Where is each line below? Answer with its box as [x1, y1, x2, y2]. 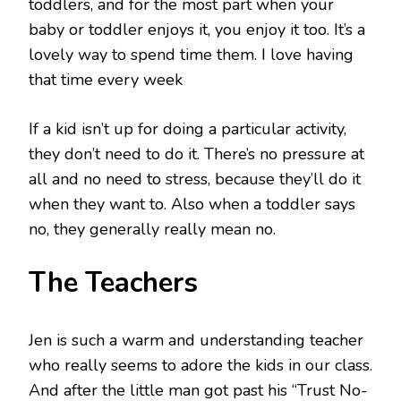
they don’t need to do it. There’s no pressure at [29, 142, 364, 165]
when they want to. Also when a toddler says [29, 192, 355, 215]
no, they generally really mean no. [29, 218, 276, 240]
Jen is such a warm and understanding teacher [29, 328, 363, 351]
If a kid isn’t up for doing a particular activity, [29, 117, 346, 140]
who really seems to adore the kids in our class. [29, 354, 372, 376]
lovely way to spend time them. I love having [29, 43, 354, 65]
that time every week [29, 68, 187, 90]
